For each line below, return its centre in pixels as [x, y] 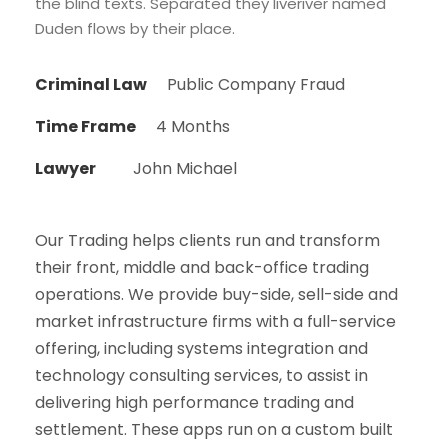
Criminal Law [91, 84]
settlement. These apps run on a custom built [214, 429]
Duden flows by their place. [135, 28]
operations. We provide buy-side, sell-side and [216, 294]
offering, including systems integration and [201, 348]
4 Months [193, 126]
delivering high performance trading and [194, 402]
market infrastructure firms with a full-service [215, 321]
